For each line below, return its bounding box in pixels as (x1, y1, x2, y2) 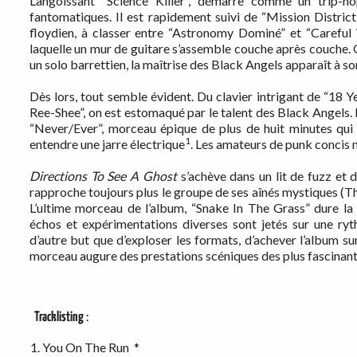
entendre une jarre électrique (29, 136, 185, 152)
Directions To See (29, 168, 127, 184)
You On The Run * (42, 339, 139, 355)
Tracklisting (34, 311, 84, 325)
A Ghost (130, 168, 177, 184)
